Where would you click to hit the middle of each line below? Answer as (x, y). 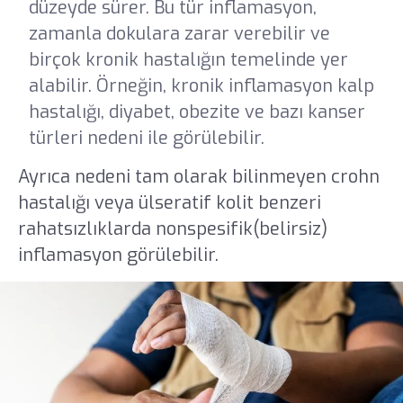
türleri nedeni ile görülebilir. (146, 139)
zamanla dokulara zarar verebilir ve (179, 34)
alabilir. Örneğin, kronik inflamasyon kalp (201, 86)
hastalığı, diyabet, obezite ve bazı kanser (197, 112)
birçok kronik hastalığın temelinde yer (188, 60)
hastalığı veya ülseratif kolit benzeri (169, 202)
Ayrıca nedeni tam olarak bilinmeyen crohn (198, 176)
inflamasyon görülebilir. (118, 255)
